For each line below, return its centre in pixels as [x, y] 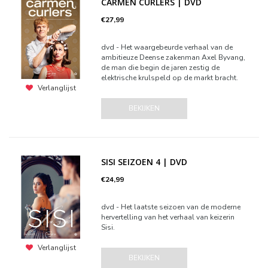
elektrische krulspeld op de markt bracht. [170, 78]
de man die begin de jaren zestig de [161, 68]
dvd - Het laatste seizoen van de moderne [171, 207]
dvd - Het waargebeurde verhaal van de [167, 47]
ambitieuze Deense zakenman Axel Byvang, [173, 57]
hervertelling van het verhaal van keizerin [168, 217]
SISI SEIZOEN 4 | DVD [144, 162]
